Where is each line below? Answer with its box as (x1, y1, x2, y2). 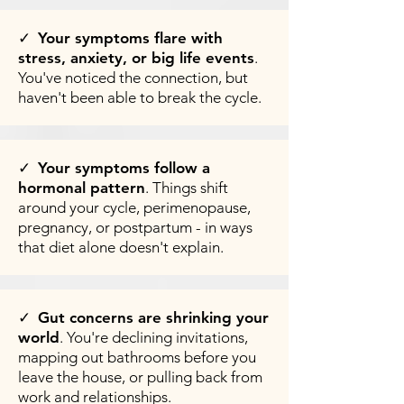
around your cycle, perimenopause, (18, 198, 251, 216)
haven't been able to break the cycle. (18, 88, 262, 106)
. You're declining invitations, (60, 328, 248, 346)
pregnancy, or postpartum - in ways (18, 218, 252, 236)
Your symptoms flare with (38, 29, 223, 47)
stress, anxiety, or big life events (18, 49, 254, 67)
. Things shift (145, 179, 228, 197)
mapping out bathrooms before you (18, 348, 256, 366)
